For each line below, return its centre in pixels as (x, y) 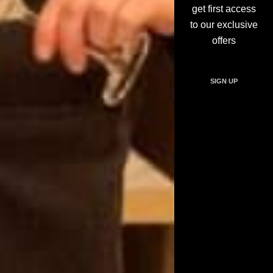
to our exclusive (224, 25)
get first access (224, 9)
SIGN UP (224, 81)
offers (224, 41)
